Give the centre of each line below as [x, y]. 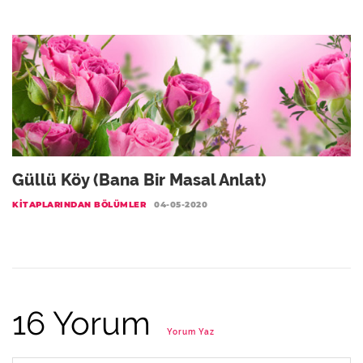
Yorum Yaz [191, 332]
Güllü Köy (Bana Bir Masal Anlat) [139, 180]
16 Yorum [85, 323]
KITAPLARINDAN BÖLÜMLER [79, 205]
